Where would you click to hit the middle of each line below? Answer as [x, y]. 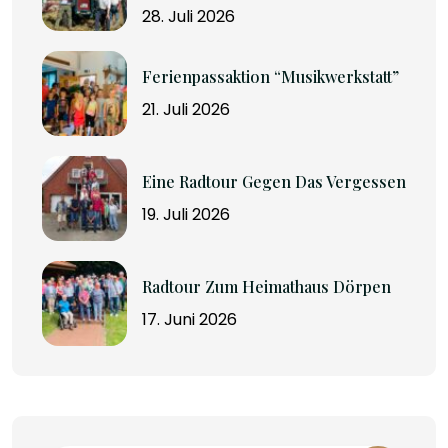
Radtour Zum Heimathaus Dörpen [266, 286]
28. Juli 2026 [188, 16]
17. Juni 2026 [189, 319]
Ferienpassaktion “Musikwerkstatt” [270, 76]
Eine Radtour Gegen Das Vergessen [274, 181]
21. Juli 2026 [186, 109]
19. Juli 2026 [186, 214]
